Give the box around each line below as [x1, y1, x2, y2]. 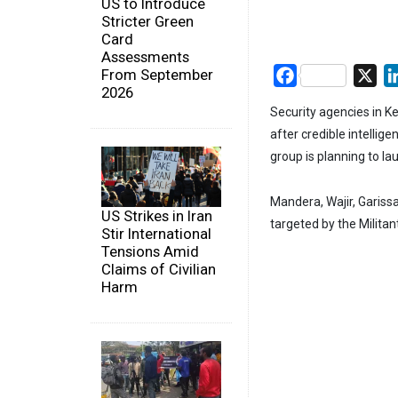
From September [101, 66, 213, 84]
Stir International [101, 224, 211, 243]
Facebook [297, 66, 358, 84]
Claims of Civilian [101, 259, 216, 278]
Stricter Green [101, 12, 194, 31]
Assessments [101, 48, 189, 67]
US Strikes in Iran [101, 206, 212, 225]
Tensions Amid [101, 242, 199, 260]
